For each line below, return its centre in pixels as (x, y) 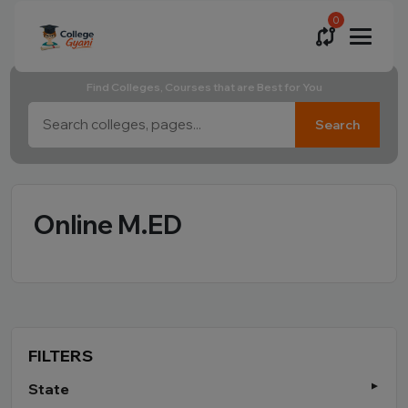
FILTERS (61, 356)
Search (337, 124)
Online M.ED (108, 224)
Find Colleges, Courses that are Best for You (204, 87)
